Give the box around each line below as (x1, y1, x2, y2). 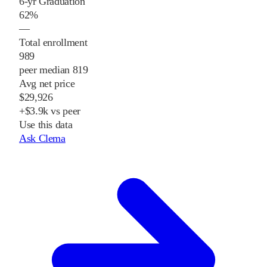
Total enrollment (19, 36, 88, 49)
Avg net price (19, 77, 75, 90)
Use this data (19, 119, 73, 131)
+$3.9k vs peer (19, 105, 80, 117)
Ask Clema (19, 132, 66, 145)
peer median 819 (19, 64, 88, 76)
